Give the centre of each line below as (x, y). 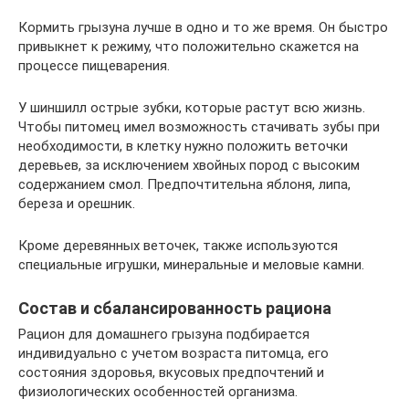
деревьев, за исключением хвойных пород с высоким (189, 165)
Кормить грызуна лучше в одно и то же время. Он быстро (203, 27)
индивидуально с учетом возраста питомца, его (173, 353)
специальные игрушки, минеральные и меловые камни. (191, 264)
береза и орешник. (77, 203)
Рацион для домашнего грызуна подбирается (164, 334)
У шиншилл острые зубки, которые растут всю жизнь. (192, 107)
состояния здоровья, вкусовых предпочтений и (171, 372)
